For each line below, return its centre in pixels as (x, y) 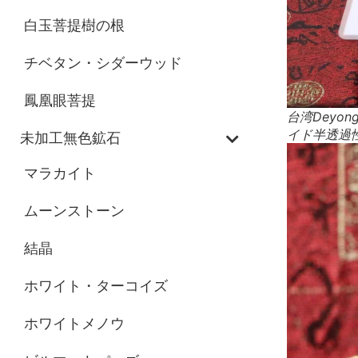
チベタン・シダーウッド (103, 62)
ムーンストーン (74, 210)
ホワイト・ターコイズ (96, 285)
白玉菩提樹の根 (74, 25)
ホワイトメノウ (74, 323)
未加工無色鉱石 (70, 137)
